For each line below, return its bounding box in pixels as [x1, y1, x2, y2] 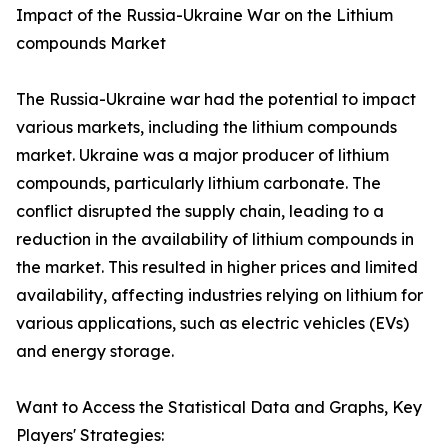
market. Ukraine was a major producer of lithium [16, 145, 389, 166]
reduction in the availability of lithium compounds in [16, 229, 414, 250]
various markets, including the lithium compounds [16, 117, 397, 138]
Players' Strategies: [16, 425, 164, 446]
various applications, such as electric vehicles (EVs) [16, 313, 409, 334]
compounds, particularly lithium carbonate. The [16, 173, 381, 194]
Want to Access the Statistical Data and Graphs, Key [16, 397, 422, 418]
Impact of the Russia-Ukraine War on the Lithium [16, 5, 393, 26]
